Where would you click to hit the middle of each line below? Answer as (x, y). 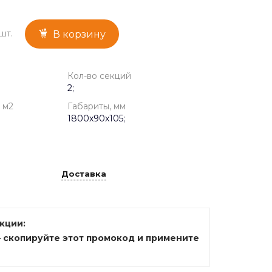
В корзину (79, 34)
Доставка (84, 173)
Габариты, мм (97, 106)
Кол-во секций (99, 76)
